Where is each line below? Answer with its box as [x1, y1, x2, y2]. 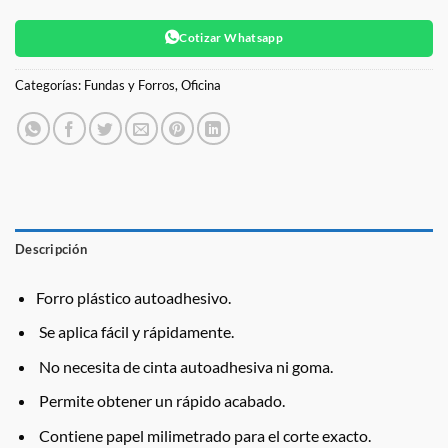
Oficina [181, 76, 221, 93]
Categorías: [15, 76, 84, 93]
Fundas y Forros [84, 76, 175, 93]
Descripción [15, 240, 87, 257]
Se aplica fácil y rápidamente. [38, 322, 234, 342]
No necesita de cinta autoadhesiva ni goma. [38, 356, 333, 376]
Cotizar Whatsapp [179, 30, 284, 46]
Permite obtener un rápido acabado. [38, 391, 285, 411]
